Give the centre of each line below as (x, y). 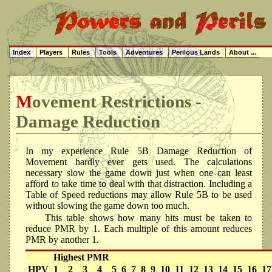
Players (51, 52)
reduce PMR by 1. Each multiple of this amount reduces (139, 228)
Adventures (144, 52)
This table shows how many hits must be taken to (148, 217)
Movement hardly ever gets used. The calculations (139, 161)
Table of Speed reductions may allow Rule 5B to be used (139, 194)
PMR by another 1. (62, 239)
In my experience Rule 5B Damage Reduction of (139, 151)
